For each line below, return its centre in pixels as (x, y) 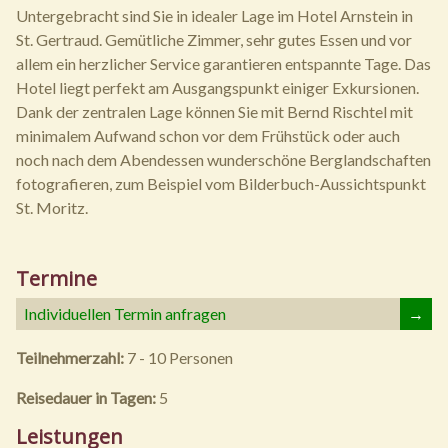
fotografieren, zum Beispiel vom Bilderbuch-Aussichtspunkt (221, 183)
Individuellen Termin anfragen (125, 313)
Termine (56, 278)
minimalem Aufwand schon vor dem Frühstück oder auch (208, 135)
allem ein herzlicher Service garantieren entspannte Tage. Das (223, 63)
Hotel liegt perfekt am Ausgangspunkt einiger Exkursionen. (217, 87)
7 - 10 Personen (180, 357)
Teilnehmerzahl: (71, 357)
